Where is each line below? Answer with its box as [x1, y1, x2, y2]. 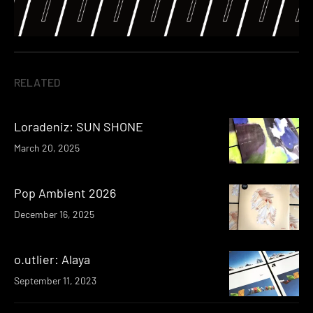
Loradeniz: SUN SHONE [14, 118, 143, 134]
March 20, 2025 [14, 141, 80, 154]
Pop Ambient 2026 [14, 184, 116, 201]
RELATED [14, 75, 61, 89]
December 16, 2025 [14, 208, 94, 220]
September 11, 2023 [14, 274, 96, 286]
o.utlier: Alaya [14, 251, 90, 267]
